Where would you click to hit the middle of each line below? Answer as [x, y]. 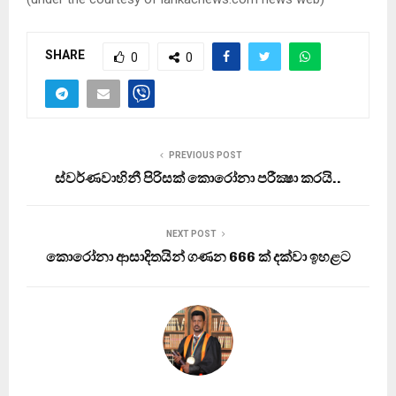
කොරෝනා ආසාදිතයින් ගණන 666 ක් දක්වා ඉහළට [198, 256]
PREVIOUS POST [205, 155]
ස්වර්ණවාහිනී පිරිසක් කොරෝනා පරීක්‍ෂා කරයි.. [198, 178]
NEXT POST [191, 233]
